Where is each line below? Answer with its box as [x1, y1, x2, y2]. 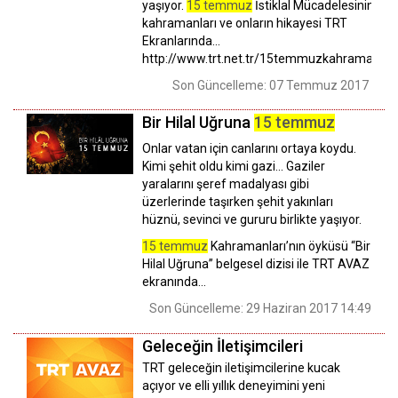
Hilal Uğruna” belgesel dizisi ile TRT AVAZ [142, 257, 370, 272]
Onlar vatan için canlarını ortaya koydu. [142, 141, 356, 156]
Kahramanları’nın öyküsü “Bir [208, 239, 370, 254]
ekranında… [142, 275, 206, 290]
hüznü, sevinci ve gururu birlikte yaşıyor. [142, 212, 362, 227]
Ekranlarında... [142, 33, 220, 48]
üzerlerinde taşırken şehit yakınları [142, 195, 333, 210]
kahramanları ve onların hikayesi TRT [142, 15, 347, 30]
